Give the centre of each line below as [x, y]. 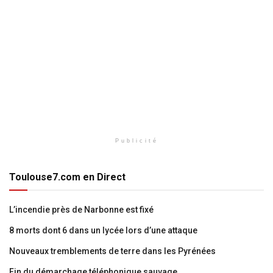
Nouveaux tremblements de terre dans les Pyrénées [112, 251]
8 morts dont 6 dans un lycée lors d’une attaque [103, 231]
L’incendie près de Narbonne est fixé [81, 210]
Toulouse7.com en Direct [67, 177]
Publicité [136, 141]
